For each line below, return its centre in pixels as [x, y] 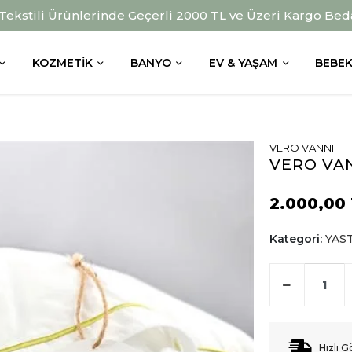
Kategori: [297, 239]
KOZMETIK [62, 62]
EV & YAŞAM [244, 62]
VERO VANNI [301, 148]
